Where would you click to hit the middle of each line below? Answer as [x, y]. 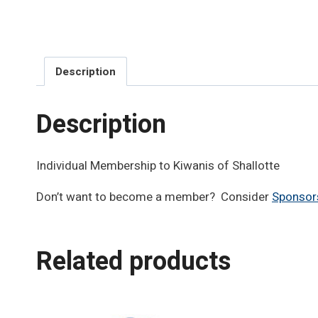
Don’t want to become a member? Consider [154, 197]
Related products [133, 261]
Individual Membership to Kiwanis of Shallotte [158, 165]
